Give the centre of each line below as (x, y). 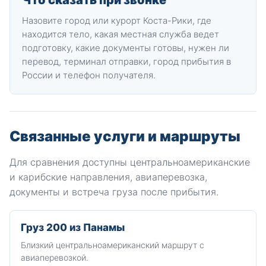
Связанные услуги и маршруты (125, 136)
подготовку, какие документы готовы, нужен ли (126, 48)
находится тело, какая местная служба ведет (121, 34)
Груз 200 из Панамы (73, 227)
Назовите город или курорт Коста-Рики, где (117, 20)
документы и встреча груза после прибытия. (114, 192)
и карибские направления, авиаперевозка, (108, 177)
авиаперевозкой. (55, 257)
